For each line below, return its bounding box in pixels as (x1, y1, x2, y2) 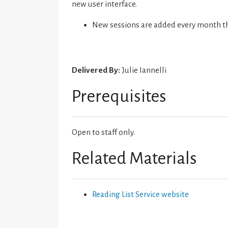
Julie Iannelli (120, 65, 167, 74)
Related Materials (72, 149, 197, 167)
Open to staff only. (72, 127, 135, 136)
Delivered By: (72, 65, 121, 74)
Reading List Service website (92, 189, 189, 198)
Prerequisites (72, 87, 167, 105)
